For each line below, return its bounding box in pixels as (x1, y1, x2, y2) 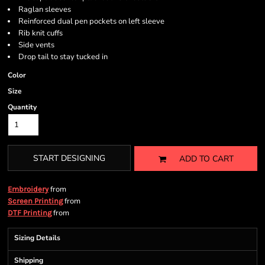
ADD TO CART (179, 153, 234, 165)
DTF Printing (8, 208, 51, 217)
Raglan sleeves (18, 4, 71, 15)
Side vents (18, 40, 54, 50)
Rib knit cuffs (18, 28, 63, 38)
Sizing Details (14, 233, 60, 243)
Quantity (8, 102, 37, 112)
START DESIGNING (33, 153, 105, 164)
